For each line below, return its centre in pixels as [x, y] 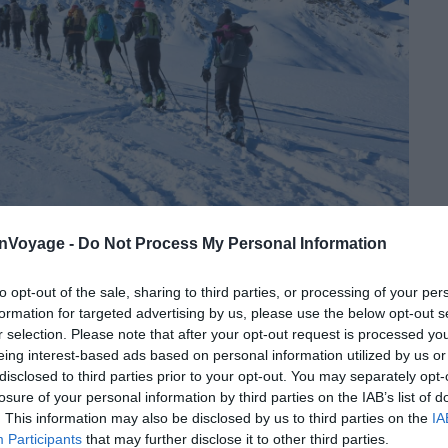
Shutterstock [371, 260]
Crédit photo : [290, 260]
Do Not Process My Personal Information [232, 243]
